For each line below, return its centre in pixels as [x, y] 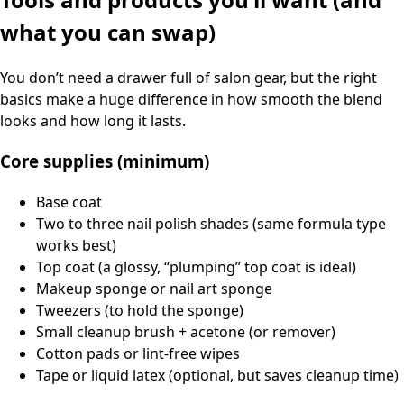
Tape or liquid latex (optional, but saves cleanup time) [217, 375]
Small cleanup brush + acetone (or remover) [186, 331]
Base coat [69, 202]
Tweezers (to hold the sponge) [140, 310]
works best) [76, 245]
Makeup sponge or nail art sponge [154, 288]
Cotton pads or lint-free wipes [138, 353]
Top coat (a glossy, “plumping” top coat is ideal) [196, 266]
